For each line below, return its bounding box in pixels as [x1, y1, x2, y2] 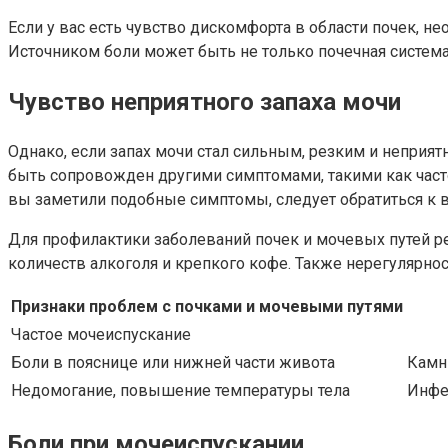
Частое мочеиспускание [11, 324, 191, 344]
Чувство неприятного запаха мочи [8, 88, 401, 117]
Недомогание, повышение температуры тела [11, 380, 350, 400]
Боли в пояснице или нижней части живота [11, 352, 335, 372]
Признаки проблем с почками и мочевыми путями [11, 296, 403, 316]
